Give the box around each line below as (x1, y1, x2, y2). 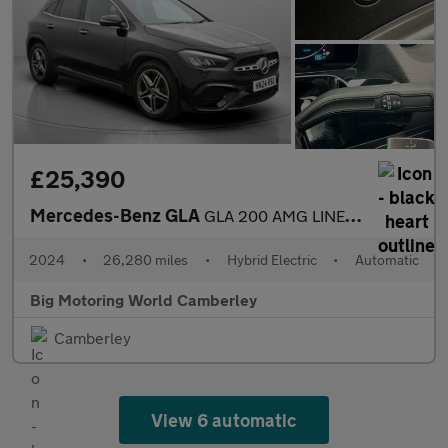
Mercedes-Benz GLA (30, 203, 204, 226)
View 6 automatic (151, 408, 297, 431)
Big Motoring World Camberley (30, 289, 257, 309)
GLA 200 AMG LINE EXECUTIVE (204, 205, 345, 225)
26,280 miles (103, 250, 189, 268)
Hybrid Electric (226, 250, 317, 268)
